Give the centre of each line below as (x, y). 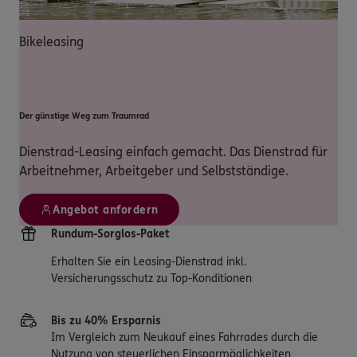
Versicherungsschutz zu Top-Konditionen (151, 278)
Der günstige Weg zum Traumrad (84, 116)
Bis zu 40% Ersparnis (106, 320)
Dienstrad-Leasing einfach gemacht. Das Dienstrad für (173, 151)
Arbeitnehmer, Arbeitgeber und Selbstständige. (154, 171)
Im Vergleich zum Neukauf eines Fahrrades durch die (184, 337)
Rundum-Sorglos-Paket (110, 233)
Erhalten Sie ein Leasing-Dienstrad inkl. (149, 261)
